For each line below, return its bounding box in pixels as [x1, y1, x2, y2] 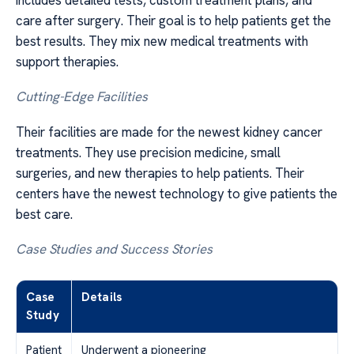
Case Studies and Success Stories [16, 240, 213, 258]
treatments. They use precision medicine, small [16, 143, 281, 161]
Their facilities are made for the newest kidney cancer [16, 122, 322, 141]
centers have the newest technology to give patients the [16, 184, 337, 202]
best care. [16, 205, 73, 223]
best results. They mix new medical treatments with [16, 32, 308, 50]
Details [81, 289, 122, 306]
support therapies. [16, 52, 119, 70]
